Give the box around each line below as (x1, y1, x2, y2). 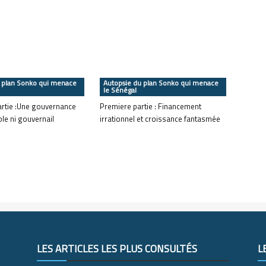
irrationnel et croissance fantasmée (100, 113, 220, 125)
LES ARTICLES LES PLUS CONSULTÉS (37, 241, 197, 256)
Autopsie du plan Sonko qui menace (103, 77, 218, 88)
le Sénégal (103, 84, 137, 96)
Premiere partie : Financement (100, 100, 201, 112)
